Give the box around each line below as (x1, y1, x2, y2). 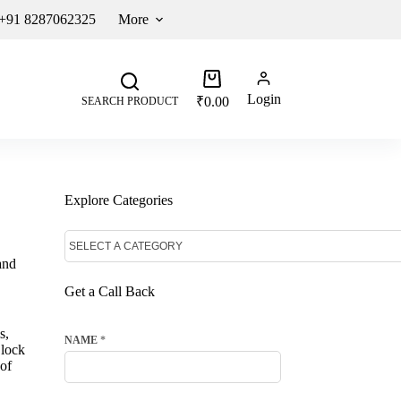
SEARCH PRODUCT (81, 94, 178, 107)
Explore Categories (64, 192, 173, 208)
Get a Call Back (64, 284, 155, 299)
